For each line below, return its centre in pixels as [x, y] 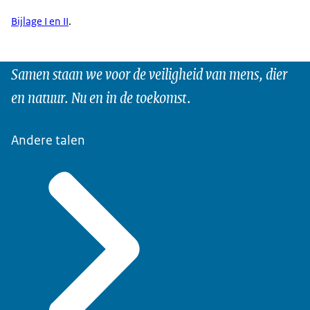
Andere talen [48, 140]
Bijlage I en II [40, 21]
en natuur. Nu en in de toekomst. [101, 97]
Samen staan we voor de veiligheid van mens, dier [149, 73]
